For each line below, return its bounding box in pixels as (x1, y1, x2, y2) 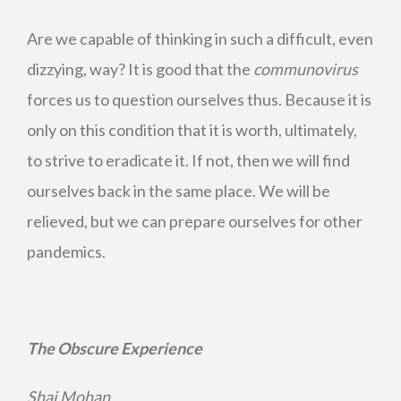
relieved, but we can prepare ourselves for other (27, 211, 363, 231)
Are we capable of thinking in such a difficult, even (27, 29, 373, 48)
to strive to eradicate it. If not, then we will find (27, 150, 350, 170)
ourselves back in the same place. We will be (27, 181, 330, 200)
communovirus (253, 59, 358, 79)
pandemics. (27, 242, 106, 261)
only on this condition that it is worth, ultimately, (27, 120, 357, 140)
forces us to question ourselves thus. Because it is (27, 90, 371, 109)
